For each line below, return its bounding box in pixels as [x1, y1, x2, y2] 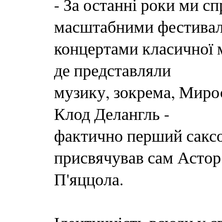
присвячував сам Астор [54, 146, 221, 168]
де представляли [54, 59, 171, 81]
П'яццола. [54, 168, 123, 190]
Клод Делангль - [54, 103, 169, 124]
